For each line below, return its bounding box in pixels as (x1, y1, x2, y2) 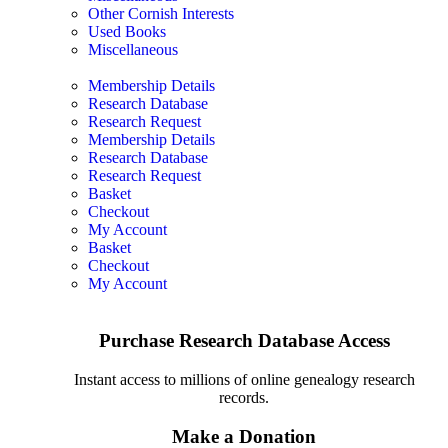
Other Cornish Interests (88, 5, 234, 23)
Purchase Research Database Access (98, 330, 390, 352)
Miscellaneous (88, 41, 178, 59)
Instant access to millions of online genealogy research (73, 370, 415, 388)
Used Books (88, 23, 166, 41)
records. (219, 388, 269, 406)
